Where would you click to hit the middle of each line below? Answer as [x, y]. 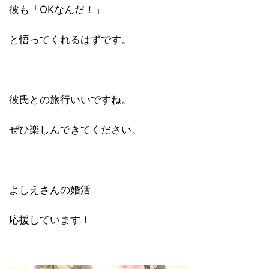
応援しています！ [50, 220]
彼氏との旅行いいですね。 [70, 100]
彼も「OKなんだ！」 [57, 10]
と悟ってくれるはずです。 [70, 40]
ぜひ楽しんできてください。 [75, 130]
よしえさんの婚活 [50, 190]
